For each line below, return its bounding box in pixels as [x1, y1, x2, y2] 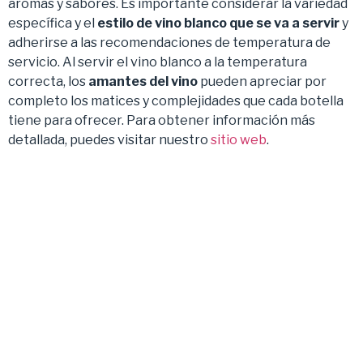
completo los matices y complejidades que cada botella [8, 92, 344, 109]
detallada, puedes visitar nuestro [8, 131, 211, 147]
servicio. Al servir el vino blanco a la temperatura [8, 53, 307, 70]
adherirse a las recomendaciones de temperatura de [8, 34, 331, 50]
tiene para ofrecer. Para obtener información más [8, 112, 315, 128]
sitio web [211, 131, 267, 147]
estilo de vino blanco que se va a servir [97, 15, 340, 31]
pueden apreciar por [198, 73, 327, 89]
